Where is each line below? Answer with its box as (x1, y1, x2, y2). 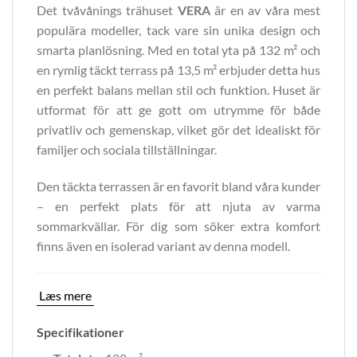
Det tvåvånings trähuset (37, 2, 178, 18)
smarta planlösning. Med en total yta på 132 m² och (37, 42, 320, 58)
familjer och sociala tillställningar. (37, 142, 217, 158)
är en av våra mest (210, 2, 320, 18)
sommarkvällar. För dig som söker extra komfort (37, 218, 320, 234)
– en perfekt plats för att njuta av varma (37, 198, 320, 214)
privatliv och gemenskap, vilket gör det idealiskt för (37, 122, 320, 138)
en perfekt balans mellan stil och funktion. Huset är (37, 82, 320, 98)
